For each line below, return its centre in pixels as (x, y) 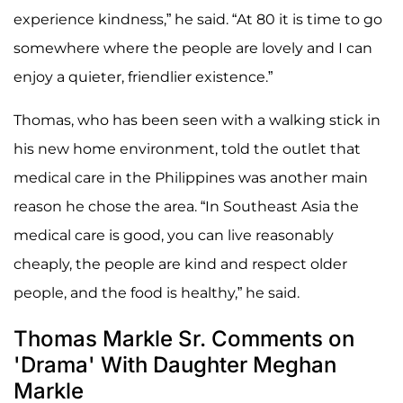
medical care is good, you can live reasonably (174, 236)
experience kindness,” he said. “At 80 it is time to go (198, 20)
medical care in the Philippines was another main (191, 178)
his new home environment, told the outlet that (187, 149)
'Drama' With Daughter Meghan (175, 365)
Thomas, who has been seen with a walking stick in (197, 121)
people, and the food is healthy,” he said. (157, 293)
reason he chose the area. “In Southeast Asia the (186, 207)
